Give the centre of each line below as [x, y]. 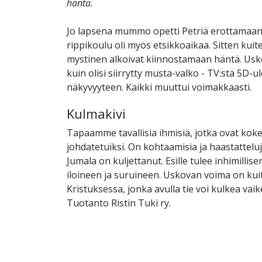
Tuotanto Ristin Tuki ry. [119, 203]
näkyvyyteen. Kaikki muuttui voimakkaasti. [159, 87]
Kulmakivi [96, 114]
